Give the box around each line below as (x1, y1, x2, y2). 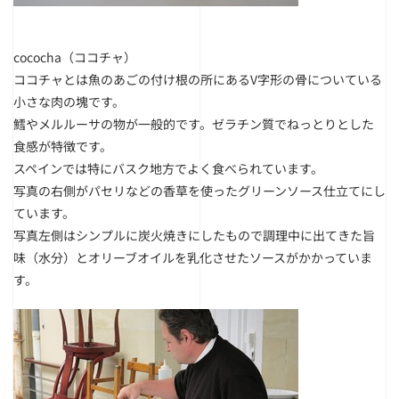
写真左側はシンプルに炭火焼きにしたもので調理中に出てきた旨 (13, 226, 375, 244)
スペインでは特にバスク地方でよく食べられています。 (13, 159, 323, 177)
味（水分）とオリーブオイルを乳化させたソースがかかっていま (13, 248, 372, 266)
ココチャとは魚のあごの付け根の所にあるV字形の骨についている (13, 70, 382, 88)
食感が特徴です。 (13, 137, 112, 155)
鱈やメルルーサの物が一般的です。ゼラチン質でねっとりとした (13, 115, 374, 133)
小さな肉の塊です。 (13, 93, 125, 110)
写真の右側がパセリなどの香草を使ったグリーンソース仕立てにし (13, 182, 386, 199)
